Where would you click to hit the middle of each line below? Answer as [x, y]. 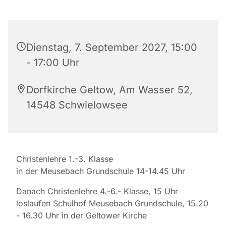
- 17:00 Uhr [53, 63]
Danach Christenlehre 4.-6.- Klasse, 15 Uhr [97, 191]
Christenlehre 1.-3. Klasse [65, 159]
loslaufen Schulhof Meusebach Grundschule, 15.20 [112, 204]
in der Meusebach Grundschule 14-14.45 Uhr [101, 171]
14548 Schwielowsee [77, 105]
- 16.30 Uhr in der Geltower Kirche [81, 216]
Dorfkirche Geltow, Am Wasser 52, [109, 90]
